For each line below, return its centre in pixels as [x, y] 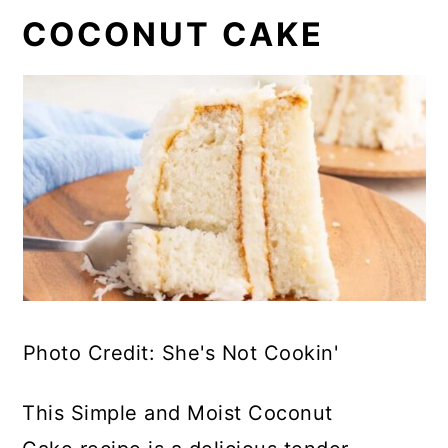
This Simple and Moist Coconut [177, 412]
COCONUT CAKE [173, 34]
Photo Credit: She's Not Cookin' [180, 352]
